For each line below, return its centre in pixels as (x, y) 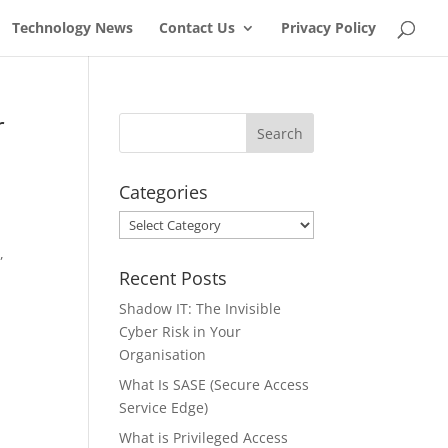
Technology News (72, 27)
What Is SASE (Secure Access (214, 384)
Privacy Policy (328, 27)
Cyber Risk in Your (180, 331)
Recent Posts (173, 278)
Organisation (163, 354)
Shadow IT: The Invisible (200, 308)
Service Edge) (164, 407)
